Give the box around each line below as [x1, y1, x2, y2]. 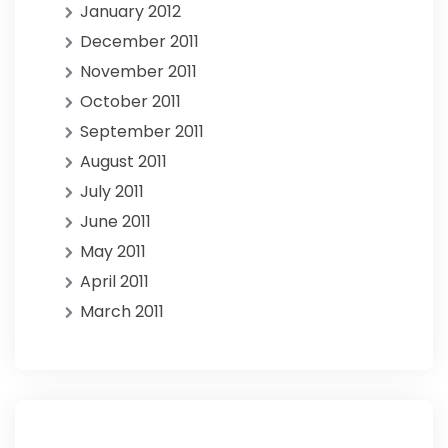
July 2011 [80, 180, 144, 203]
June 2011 [80, 210, 151, 233]
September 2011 [80, 120, 204, 143]
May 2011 [80, 240, 146, 263]
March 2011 [80, 300, 164, 323]
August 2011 [80, 150, 167, 173]
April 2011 [80, 270, 149, 293]
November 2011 [80, 60, 197, 83]
